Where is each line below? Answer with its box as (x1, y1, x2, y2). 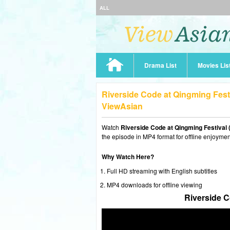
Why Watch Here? (102, 152, 154, 161)
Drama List (144, 61, 177, 70)
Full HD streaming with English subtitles (107, 166, 217, 175)
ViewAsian (102, 100, 143, 112)
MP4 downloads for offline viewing (107, 180, 202, 189)
